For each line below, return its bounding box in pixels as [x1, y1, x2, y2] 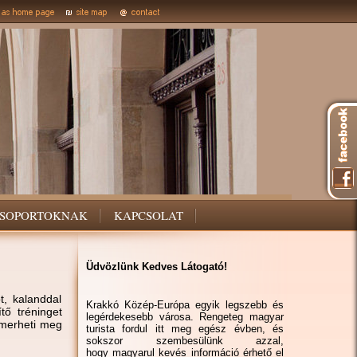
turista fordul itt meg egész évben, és [86, 323, 284, 335]
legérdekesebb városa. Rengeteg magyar [86, 311, 284, 323]
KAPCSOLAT [114, 207, 183, 223]
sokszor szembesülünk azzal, [86, 335, 284, 347]
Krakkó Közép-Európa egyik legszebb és [86, 299, 284, 311]
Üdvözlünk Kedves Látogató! [86, 261, 227, 273]
